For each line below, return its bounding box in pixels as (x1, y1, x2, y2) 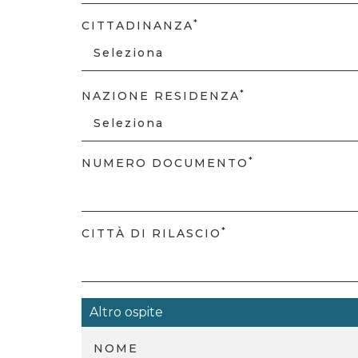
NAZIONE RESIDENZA (82, 89, 240, 103)
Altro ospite (89, 304, 163, 320)
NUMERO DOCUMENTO (82, 156, 249, 170)
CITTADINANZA (82, 18, 193, 33)
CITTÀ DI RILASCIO (82, 226, 221, 241)
